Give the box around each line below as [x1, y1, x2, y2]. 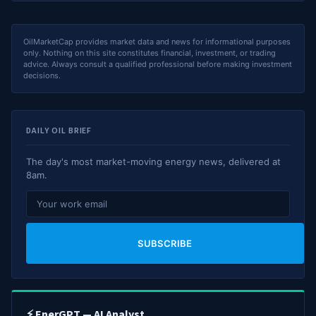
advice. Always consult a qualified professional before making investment [23, 59, 292, 70]
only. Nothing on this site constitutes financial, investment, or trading [23, 48, 276, 59]
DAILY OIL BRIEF [26, 125, 92, 138]
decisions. [23, 71, 61, 81]
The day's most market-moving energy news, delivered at [26, 156, 281, 168]
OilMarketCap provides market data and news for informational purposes [23, 37, 291, 47]
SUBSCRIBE [138, 238, 193, 250]
